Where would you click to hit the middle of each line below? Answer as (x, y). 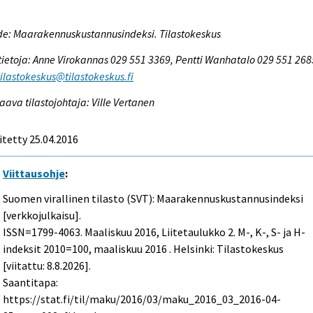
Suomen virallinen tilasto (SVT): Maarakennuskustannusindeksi (153, 199)
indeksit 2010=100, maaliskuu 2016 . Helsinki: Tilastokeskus (144, 249)
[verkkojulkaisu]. (42, 216)
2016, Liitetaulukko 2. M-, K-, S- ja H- (219, 232)
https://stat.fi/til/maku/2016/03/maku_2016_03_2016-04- (142, 299)
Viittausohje (34, 173)
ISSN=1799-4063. (44, 232)
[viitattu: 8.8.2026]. (47, 266)
